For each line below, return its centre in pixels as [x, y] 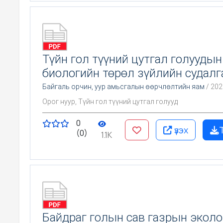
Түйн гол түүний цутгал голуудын [132, 59]
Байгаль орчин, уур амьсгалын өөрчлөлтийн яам [123, 86]
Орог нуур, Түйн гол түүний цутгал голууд [110, 101]
